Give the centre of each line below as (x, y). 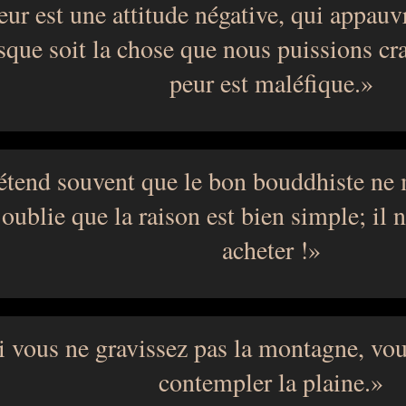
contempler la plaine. (265, 382)
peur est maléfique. (265, 82)
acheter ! (265, 249)
